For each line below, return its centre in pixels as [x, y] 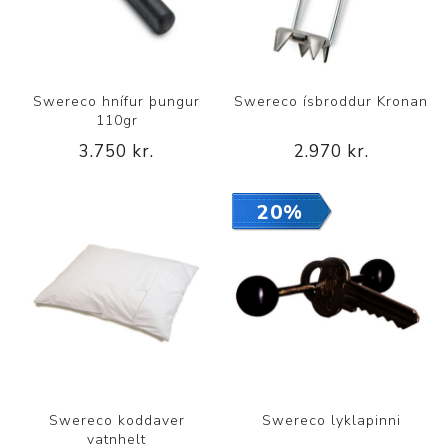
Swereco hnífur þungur [117, 101]
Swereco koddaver [116, 420]
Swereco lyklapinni [331, 420]
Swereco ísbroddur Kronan [331, 101]
